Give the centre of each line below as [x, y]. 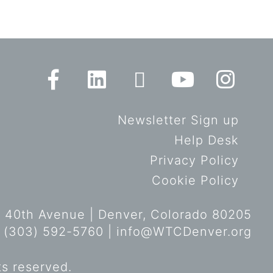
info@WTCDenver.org [184, 231]
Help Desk [207, 140]
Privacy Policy [194, 160]
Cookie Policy [195, 180]
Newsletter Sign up [178, 120]
